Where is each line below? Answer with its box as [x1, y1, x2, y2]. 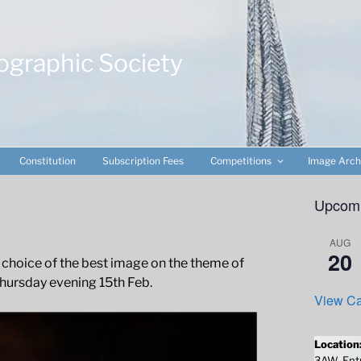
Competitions [210, 155, 272, 167]
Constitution [19, 155, 76, 167]
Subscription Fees [102, 155, 184, 167]
